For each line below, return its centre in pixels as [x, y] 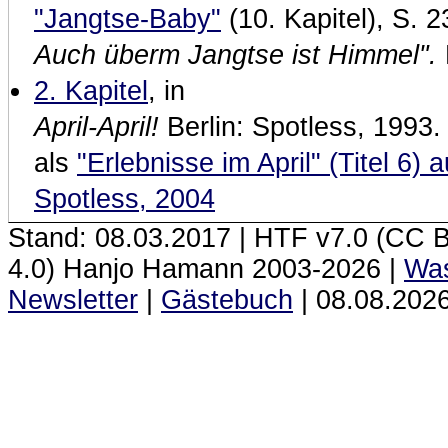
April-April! [96, 127]
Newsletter [73, 300]
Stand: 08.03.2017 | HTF [158, 238]
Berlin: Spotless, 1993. [300, 127]
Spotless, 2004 [124, 199]
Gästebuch [227, 300]
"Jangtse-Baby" [127, 19]
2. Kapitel [91, 91]
